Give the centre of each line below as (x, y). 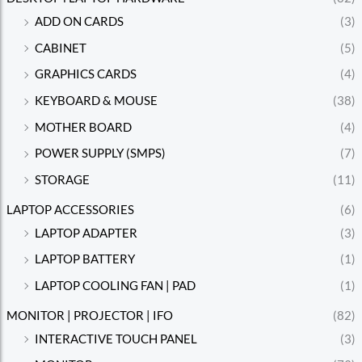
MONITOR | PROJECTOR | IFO (89, 315)
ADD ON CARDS (79, 22)
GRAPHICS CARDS (85, 74)
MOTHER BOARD (83, 127)
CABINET (60, 48)
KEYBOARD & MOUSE (96, 101)
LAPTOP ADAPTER (86, 233)
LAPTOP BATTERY (84, 259)
